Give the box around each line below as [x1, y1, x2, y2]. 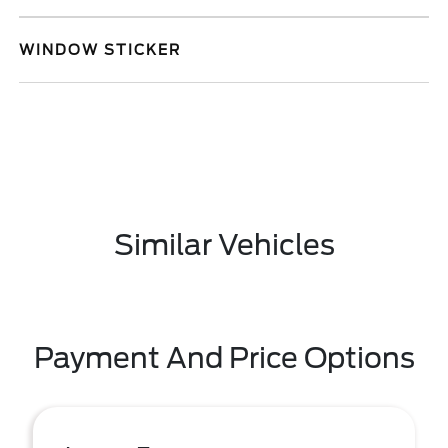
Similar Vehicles [113, 228, 335, 262]
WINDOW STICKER [19, 42, 182, 58]
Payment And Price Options [33, 341, 415, 375]
